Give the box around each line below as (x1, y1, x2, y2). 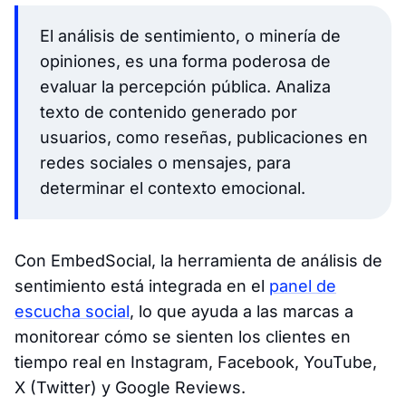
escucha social (14, 301, 130, 321)
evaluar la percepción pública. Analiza (40, 76, 331, 96)
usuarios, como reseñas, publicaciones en (40, 127, 368, 147)
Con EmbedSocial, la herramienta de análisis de (14, 250, 382, 270)
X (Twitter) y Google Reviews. (14, 377, 246, 397)
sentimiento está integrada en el (14, 275, 269, 295)
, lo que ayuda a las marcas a (130, 301, 353, 321)
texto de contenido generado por (40, 101, 297, 121)
